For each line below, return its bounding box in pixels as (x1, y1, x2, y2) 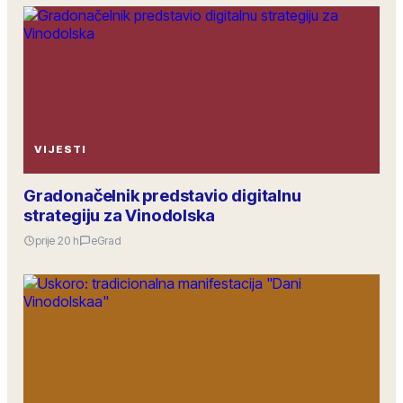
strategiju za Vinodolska (23, 205, 215, 225)
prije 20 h (35, 234, 79, 247)
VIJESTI (34, 143, 86, 156)
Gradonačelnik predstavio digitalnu (23, 185, 301, 205)
